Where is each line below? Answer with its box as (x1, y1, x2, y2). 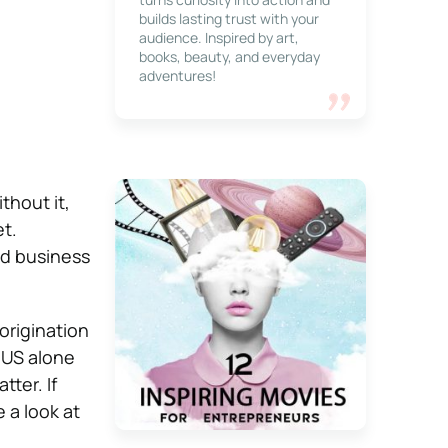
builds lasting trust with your (138, 9, 319, 28)
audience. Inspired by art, (138, 28, 299, 47)
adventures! (138, 66, 216, 85)
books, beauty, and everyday (138, 47, 320, 66)
